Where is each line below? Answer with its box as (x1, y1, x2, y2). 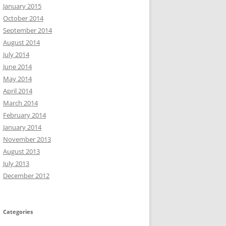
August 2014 (3, 38, 40, 47)
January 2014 (3, 123, 41, 132)
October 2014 (3, 14, 43, 23)
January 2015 (3, 2, 41, 11)
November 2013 (3, 135, 51, 144)
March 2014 (3, 98, 38, 108)
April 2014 (3, 86, 32, 96)
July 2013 (3, 159, 29, 168)
